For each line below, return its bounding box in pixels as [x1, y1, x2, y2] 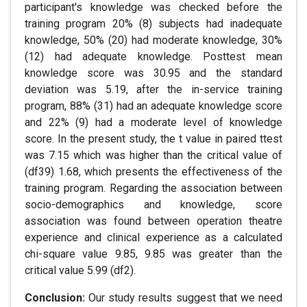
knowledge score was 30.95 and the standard [25, 66, 282, 79]
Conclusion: [25, 291, 85, 304]
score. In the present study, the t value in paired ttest [25, 132, 282, 145]
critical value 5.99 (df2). [25, 264, 136, 277]
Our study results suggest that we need [85, 291, 282, 304]
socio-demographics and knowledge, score [25, 198, 282, 211]
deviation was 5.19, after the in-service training [25, 83, 282, 96]
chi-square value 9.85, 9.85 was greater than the [25, 247, 282, 260]
